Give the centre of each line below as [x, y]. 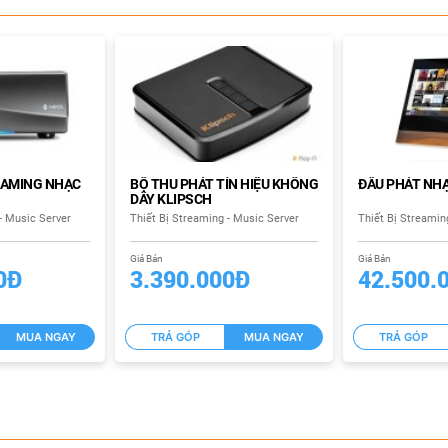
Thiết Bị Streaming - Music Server [214, 218]
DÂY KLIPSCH [171, 198]
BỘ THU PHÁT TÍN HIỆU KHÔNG [224, 183]
